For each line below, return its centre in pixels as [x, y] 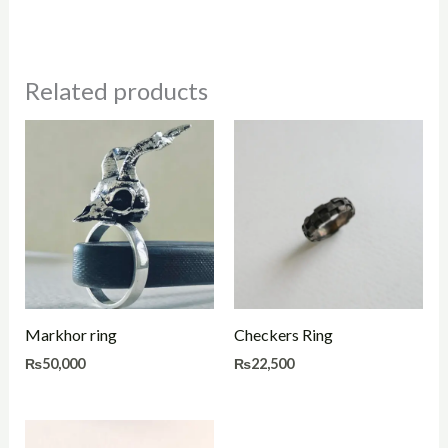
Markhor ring [70, 335]
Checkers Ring [283, 335]
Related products [116, 91]
